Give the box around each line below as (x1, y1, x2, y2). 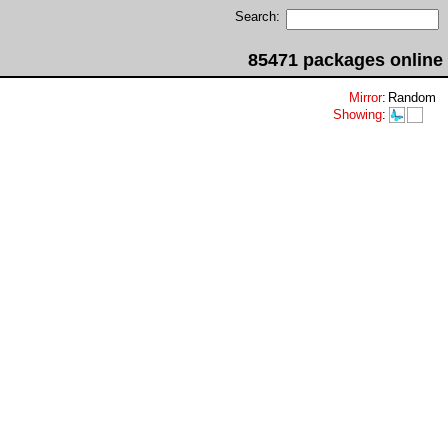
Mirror (349, 90, 382, 105)
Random (388, 90, 436, 105)
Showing (333, 107, 382, 122)
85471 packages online (248, 50, 443, 70)
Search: (235, 9, 280, 24)
